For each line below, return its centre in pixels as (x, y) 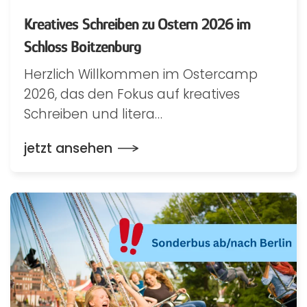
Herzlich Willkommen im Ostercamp (141, 74)
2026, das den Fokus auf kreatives (132, 94)
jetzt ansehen (68, 148)
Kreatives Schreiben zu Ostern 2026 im (137, 23)
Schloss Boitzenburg (83, 46)
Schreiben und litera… (93, 114)
